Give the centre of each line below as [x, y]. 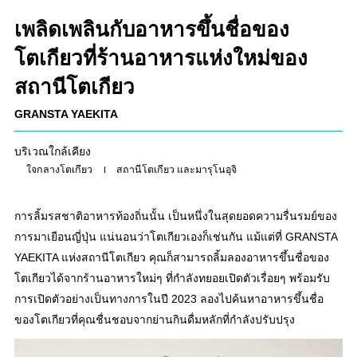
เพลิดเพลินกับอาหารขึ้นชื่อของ [152, 29]
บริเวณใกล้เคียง [53, 151]
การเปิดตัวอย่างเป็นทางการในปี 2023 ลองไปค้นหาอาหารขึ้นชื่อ [169, 299]
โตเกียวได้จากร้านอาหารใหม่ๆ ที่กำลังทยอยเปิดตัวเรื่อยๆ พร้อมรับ [172, 279]
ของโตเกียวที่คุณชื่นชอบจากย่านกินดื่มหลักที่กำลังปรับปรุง [155, 320]
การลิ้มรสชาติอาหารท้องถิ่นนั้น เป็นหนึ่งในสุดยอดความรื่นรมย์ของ [176, 216]
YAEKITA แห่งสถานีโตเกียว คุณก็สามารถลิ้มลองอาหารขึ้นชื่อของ [172, 258]
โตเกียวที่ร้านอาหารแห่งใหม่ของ [161, 58]
